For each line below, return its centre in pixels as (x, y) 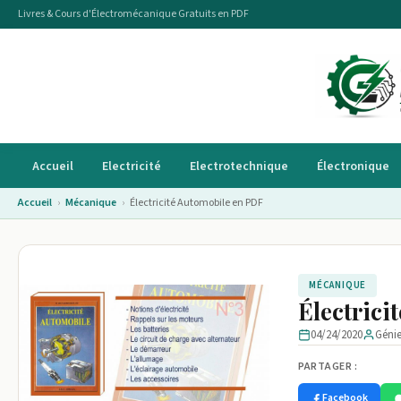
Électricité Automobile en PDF (196, 203)
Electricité (132, 166)
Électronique (353, 166)
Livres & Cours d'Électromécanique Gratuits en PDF (133, 14)
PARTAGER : (328, 367)
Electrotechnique (239, 166)
